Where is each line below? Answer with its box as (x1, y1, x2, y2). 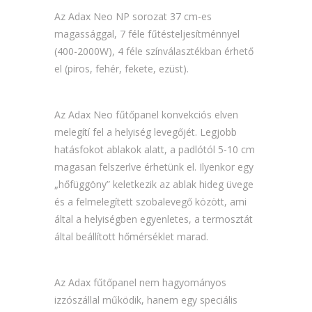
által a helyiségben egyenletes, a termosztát (54, 212, 253, 226)
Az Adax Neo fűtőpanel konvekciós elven (54, 108, 239, 122)
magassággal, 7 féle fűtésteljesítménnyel (54, 27, 240, 41)
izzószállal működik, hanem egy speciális (54, 293, 238, 307)
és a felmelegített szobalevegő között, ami (54, 195, 247, 209)
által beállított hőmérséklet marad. (54, 230, 209, 244)
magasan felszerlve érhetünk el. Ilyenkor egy (54, 160, 254, 174)
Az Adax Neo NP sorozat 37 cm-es (54, 10, 212, 24)
